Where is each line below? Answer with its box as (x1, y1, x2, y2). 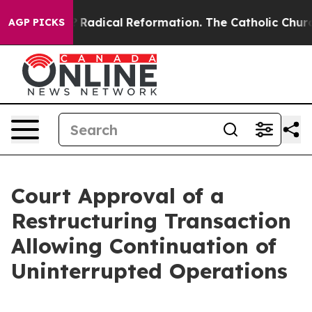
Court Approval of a (11, 182, 224, 209)
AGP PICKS (8, 16, 65, 29)
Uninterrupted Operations (11, 258, 288, 284)
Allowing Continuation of (11, 233, 276, 259)
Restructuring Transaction (11, 208, 291, 234)
